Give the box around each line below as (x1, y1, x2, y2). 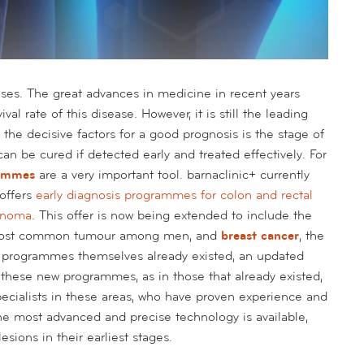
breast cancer (221, 227, 299, 244)
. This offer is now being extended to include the (32, 206, 312, 223)
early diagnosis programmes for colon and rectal (36, 186, 313, 203)
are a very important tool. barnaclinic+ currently (35, 166, 310, 183)
